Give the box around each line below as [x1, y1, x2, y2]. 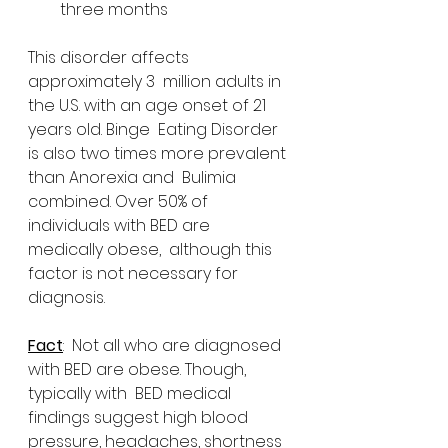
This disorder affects [28, 46, 193, 70]
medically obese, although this [28, 238, 276, 262]
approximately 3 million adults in [28, 70, 285, 94]
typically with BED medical [28, 382, 235, 406]
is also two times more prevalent [28, 142, 290, 166]
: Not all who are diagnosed [63, 334, 285, 358]
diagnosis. [28, 286, 105, 310]
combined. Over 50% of [28, 190, 212, 214]
